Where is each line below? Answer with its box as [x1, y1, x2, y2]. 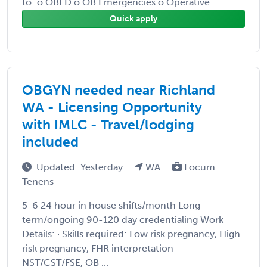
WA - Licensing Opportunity [22, 98, 202, 116]
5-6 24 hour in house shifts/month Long [22, 199, 200, 211]
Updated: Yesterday [36, 161, 125, 173]
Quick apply [110, 13, 157, 24]
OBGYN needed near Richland [22, 81, 215, 98]
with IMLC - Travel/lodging [22, 116, 194, 133]
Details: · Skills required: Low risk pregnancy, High [22, 228, 240, 240]
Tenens [22, 175, 54, 187]
